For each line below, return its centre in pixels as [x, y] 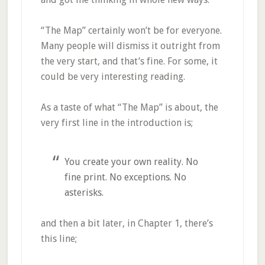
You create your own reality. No [131, 162]
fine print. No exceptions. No [125, 177]
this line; [59, 239]
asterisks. [84, 193]
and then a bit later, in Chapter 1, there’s [127, 223]
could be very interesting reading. [113, 77]
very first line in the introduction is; [117, 123]
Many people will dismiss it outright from [130, 46]
